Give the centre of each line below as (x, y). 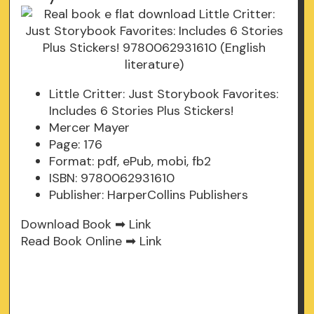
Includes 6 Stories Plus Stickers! (142, 111)
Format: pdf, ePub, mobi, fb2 (130, 162)
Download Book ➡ (75, 225)
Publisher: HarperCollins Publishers (149, 195)
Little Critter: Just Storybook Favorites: (164, 94)
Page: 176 (76, 145)
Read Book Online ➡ (81, 241)
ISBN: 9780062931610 (112, 178)
